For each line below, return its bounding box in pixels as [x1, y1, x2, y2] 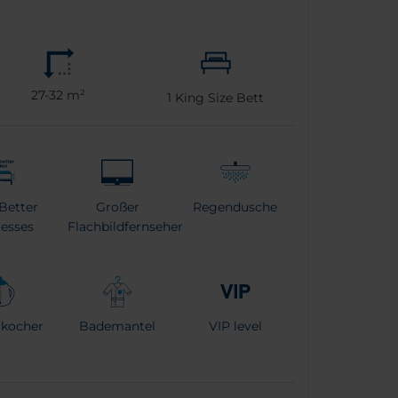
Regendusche [193, 198, 278, 215]
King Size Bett [171, 89, 265, 106]
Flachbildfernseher [68, 218, 183, 235]
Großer [95, 198, 139, 215]
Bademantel [79, 317, 156, 334]
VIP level [208, 317, 262, 334]
